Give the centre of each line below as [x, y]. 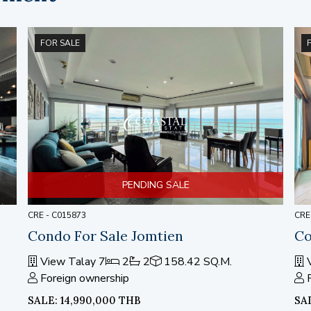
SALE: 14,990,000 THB [84, 300]
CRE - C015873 [57, 215]
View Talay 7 [72, 262]
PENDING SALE [155, 185]
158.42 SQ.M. [198, 262]
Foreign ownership [85, 278]
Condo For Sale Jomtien [106, 236]
